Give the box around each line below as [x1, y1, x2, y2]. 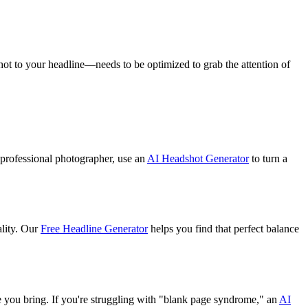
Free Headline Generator [41, 223, 148, 235]
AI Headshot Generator [147, 152, 249, 164]
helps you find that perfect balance [148, 223, 299, 235]
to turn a [249, 152, 287, 164]
